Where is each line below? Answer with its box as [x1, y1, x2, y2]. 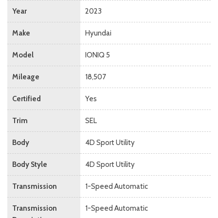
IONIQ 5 [85, 50, 110, 59]
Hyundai [85, 28, 111, 37]
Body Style [12, 160, 47, 169]
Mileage [12, 72, 39, 81]
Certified [12, 94, 41, 103]
